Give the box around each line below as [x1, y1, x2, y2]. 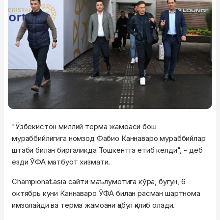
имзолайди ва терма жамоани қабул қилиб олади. [12, 200, 179, 210]
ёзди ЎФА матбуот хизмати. [12, 157, 112, 166]
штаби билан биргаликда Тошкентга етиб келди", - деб [12, 145, 203, 155]
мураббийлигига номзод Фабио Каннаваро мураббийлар [12, 133, 206, 143]
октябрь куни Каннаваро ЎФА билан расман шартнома [12, 188, 200, 198]
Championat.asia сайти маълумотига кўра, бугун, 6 [12, 176, 186, 186]
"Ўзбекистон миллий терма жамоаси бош [12, 121, 157, 131]
